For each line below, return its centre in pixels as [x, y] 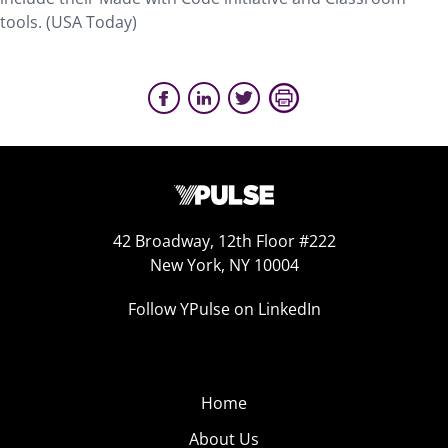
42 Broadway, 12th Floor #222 [224, 241]
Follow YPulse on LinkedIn [224, 309]
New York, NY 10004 [224, 265]
